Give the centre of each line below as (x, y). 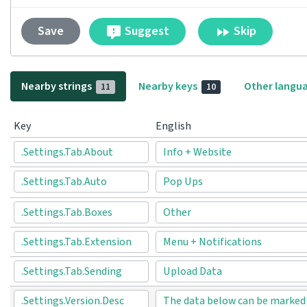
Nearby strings (58, 86)
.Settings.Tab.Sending (72, 271)
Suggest (146, 31)
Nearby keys (169, 86)
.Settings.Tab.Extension (76, 242)
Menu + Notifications (212, 242)
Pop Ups (183, 181)
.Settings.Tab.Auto (64, 181)
